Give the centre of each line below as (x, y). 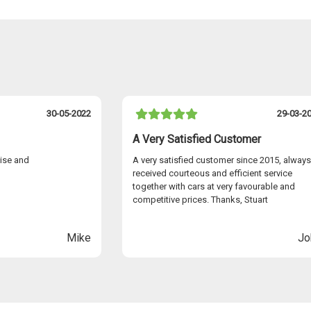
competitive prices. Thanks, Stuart (200, 200)
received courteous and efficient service (212, 174)
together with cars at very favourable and (214, 187)
